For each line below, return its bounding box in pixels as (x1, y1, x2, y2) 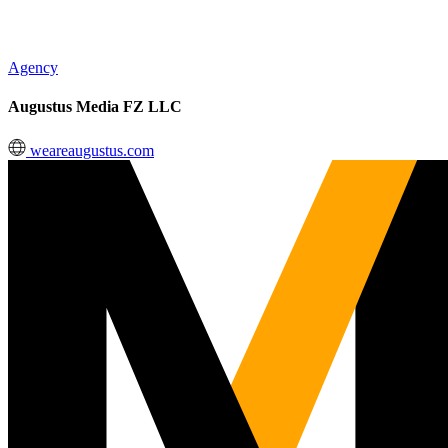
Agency (8, 59, 58, 76)
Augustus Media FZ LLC (8, 98, 182, 116)
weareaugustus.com (26, 141, 154, 159)
